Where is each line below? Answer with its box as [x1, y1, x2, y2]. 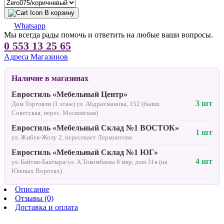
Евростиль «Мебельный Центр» [11, 89, 127, 98]
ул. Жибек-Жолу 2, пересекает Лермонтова [11, 133, 132, 141]
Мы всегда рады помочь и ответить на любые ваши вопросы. [4, 30, 213, 39]
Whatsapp [14, 21, 45, 30]
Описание [15, 184, 49, 193]
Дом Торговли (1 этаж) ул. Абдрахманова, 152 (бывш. [11, 99, 161, 107]
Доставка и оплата [15, 202, 78, 211]
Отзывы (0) [15, 193, 53, 202]
